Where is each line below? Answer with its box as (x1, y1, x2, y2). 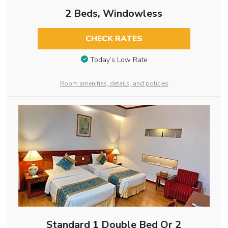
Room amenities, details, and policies (60, 79, 168, 88)
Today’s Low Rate (90, 54, 148, 65)
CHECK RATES (85, 33, 142, 45)
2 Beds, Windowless (65, 7, 163, 21)
